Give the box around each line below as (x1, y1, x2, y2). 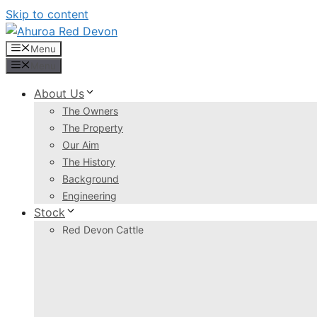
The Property (62, 122, 123, 134)
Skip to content (6, 7, 88, 21)
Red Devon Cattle (62, 224, 144, 236)
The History (62, 156, 115, 168)
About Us (34, 86, 84, 100)
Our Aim (62, 139, 99, 151)
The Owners (62, 105, 118, 117)
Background (62, 173, 119, 185)
